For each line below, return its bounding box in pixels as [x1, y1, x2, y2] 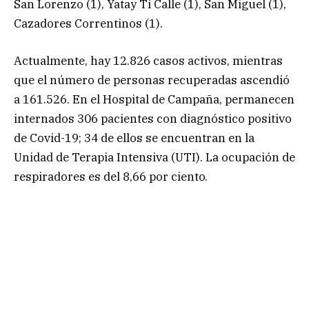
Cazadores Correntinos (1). [14, 15, 163, 31]
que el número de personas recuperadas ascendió [14, 72, 290, 88]
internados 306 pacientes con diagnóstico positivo [14, 110, 292, 126]
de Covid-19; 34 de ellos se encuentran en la [14, 130, 255, 146]
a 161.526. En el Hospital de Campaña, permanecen [14, 91, 295, 107]
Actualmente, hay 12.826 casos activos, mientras [14, 52, 283, 68]
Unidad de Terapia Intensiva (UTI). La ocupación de [14, 149, 295, 165]
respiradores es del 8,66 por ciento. [14, 168, 208, 184]
